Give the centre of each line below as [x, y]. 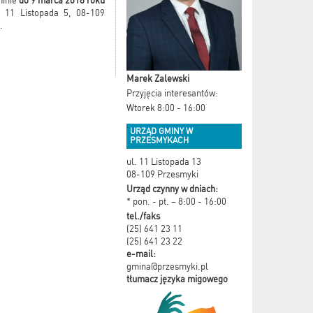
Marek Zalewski [158, 78]
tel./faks [143, 216]
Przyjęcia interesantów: [172, 93]
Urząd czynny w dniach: [172, 189]
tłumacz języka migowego [177, 279]
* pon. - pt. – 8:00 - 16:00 [176, 201]
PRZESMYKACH [159, 140]
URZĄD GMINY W [161, 131]
